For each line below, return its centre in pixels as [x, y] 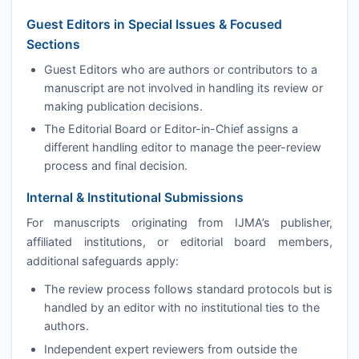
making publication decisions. [123, 106]
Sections [53, 45]
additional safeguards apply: [102, 260]
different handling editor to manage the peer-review [182, 147]
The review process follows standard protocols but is [188, 289]
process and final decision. [115, 166]
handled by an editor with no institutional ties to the [182, 307]
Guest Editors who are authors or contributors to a [180, 69]
